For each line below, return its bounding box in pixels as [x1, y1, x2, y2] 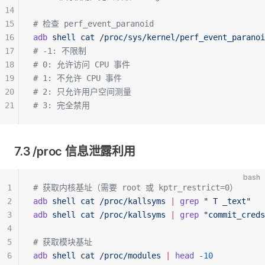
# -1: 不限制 [33, 46, 86, 56]
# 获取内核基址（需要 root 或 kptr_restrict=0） [33, 183, 238, 192]
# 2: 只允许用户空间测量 [33, 87, 131, 96]
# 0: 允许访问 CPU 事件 [33, 60, 130, 69]
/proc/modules [95, 251, 161, 260]
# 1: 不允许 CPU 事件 [33, 73, 122, 83]
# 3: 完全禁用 [33, 101, 90, 110]
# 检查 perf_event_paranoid [33, 19, 154, 28]
